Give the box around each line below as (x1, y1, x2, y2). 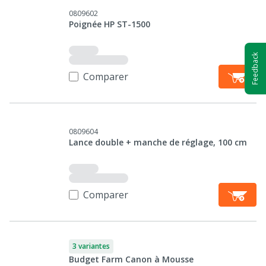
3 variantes (72, 241, 110, 251)
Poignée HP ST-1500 (69, 18, 150, 30)
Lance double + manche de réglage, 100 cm (69, 137, 247, 148)
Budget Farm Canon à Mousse (69, 254, 194, 265)
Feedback (250, 52, 260, 85)
